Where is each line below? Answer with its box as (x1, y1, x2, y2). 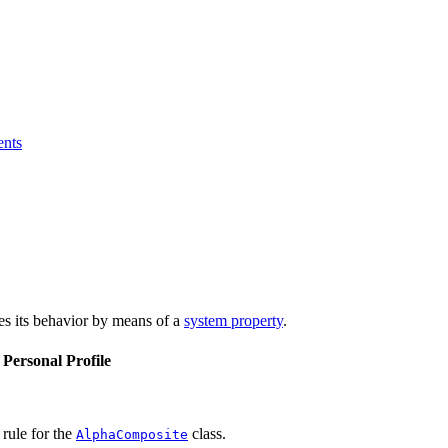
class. (188, 424, 226, 442)
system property (184, 312, 283, 330)
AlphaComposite (76, 426, 188, 442)
